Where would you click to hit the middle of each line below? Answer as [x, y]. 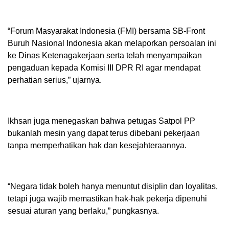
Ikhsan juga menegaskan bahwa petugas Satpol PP [101, 121]
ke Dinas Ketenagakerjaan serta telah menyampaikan [105, 55]
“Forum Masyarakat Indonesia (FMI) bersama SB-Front [106, 31]
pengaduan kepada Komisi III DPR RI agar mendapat [104, 67]
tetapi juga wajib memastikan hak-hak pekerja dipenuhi [107, 198]
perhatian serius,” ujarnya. [55, 80]
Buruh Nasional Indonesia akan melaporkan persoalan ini [112, 43]
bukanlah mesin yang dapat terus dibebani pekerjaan [104, 133]
